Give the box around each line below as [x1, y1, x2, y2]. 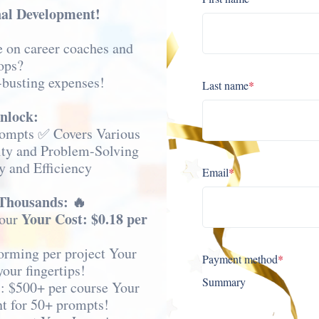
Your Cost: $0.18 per [21, 209, 148, 229]
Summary [202, 274, 246, 289]
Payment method [202, 251, 278, 266]
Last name [202, 78, 249, 93]
